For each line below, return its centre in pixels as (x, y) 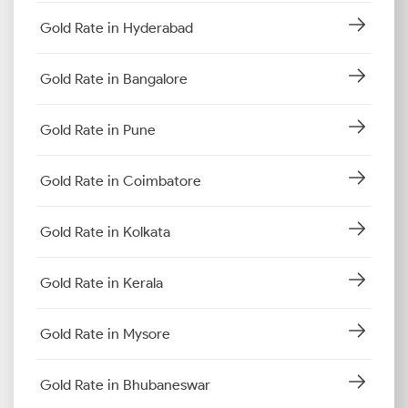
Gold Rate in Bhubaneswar (125, 384)
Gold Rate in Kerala (102, 282)
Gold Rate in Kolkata (105, 231)
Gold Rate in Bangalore (114, 78)
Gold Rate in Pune (98, 129)
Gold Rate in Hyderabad (117, 27)
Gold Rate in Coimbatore (121, 180)
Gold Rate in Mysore (105, 333)
